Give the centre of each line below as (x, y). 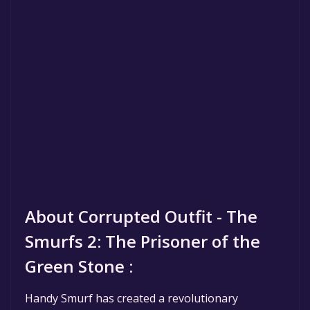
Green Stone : (79, 266)
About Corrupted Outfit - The (141, 216)
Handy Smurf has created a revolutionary (131, 298)
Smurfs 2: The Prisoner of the (143, 241)
